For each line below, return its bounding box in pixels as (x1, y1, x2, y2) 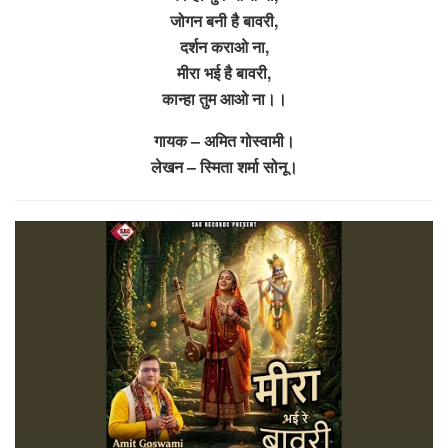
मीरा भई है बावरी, (177, 60, 271, 84)
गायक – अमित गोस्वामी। (153, 128, 295, 152)
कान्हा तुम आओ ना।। (161, 86, 287, 110)
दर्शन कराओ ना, (179, 34, 269, 58)
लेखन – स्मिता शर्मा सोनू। (150, 154, 298, 178)
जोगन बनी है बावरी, (170, 8, 278, 32)
